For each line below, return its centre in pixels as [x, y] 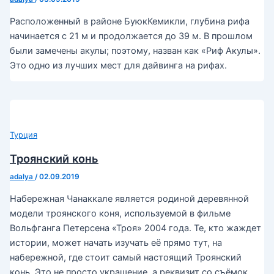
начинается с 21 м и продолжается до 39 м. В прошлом [131, 36]
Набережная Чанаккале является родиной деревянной [129, 199]
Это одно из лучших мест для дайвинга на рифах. [118, 65]
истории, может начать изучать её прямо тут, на [116, 243]
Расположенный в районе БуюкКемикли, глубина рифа [129, 21]
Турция [23, 135]
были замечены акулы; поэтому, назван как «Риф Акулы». [135, 50]
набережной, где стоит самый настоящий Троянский [125, 258]
